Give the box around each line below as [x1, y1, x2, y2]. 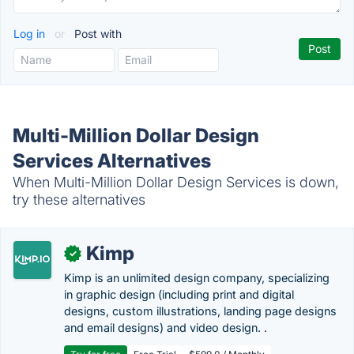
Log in [13, 27, 48, 40]
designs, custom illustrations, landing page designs [64, 304, 337, 318]
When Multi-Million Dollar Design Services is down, [13, 174, 339, 190]
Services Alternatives [13, 149, 211, 172]
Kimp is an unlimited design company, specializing [64, 271, 330, 284]
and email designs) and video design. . [64, 321, 267, 334]
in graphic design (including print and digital [64, 288, 294, 301]
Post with [71, 27, 122, 40]
